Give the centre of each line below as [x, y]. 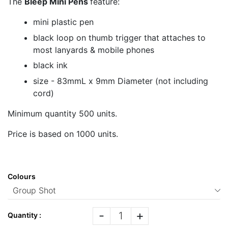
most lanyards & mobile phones [94, 50]
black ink [50, 65]
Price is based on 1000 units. [63, 134]
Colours [22, 176]
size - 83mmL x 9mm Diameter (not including [121, 81]
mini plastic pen [63, 22]
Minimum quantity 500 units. [62, 113]
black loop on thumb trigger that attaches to [119, 37]
